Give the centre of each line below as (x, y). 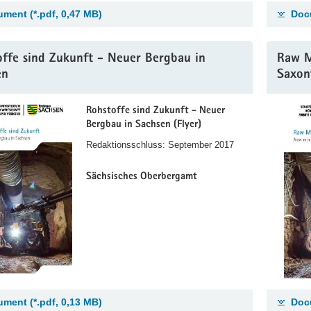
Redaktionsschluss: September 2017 (160, 144)
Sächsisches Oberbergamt (142, 177)
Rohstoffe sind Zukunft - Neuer (155, 110)
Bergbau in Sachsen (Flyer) (144, 124)
